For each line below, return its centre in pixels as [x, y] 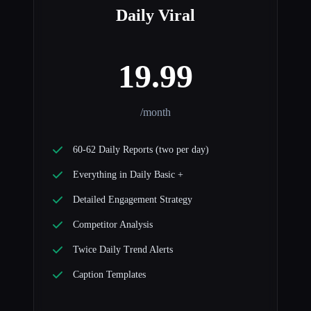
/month [155, 112]
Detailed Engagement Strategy [133, 200]
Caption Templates [109, 275]
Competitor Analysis [113, 225]
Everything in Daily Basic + [128, 175]
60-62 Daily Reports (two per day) [141, 150]
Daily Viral [155, 16]
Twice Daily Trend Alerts [123, 250]
